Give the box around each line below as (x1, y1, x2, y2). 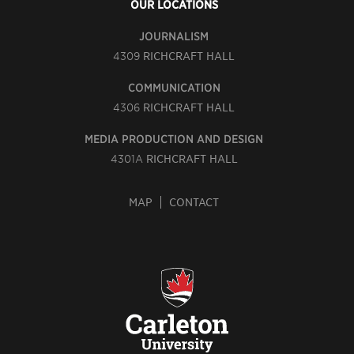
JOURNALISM (139, 30, 209, 43)
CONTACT (169, 196, 220, 209)
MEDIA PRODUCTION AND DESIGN (85, 133, 264, 145)
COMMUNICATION (127, 81, 220, 94)
